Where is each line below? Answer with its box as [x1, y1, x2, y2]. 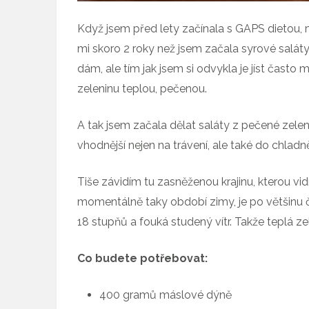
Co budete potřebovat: [77, 251, 208, 265]
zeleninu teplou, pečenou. [77, 81, 207, 95]
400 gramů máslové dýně [99, 288, 232, 301]
